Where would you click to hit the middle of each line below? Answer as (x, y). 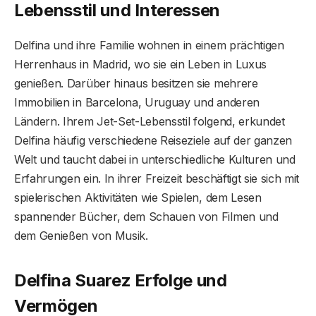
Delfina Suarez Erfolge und (121, 281)
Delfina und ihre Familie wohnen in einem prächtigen (149, 45)
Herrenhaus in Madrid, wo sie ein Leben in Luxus (140, 64)
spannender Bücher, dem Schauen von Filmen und (146, 216)
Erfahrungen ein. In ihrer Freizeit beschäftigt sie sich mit (157, 178)
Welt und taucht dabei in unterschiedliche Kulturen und (155, 159)
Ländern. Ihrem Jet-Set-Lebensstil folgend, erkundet (150, 121)
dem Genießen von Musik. (81, 235)
